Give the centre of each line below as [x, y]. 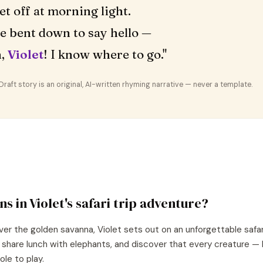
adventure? [173, 203]
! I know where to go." [105, 54]
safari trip [106, 203]
